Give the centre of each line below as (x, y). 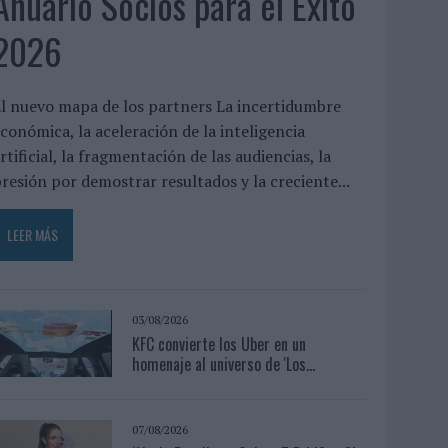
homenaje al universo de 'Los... (224, 363)
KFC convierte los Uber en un (219, 343)
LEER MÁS (33, 234)
